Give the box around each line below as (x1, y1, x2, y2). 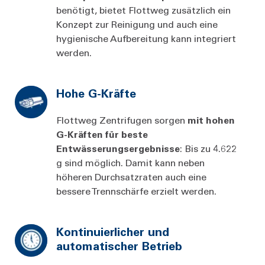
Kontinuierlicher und (56, 223, 169, 239)
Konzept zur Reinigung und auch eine (56, 17, 218, 30)
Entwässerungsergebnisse (56, 141, 180, 154)
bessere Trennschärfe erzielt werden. (56, 184, 219, 197)
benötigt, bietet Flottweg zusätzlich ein (56, 3, 231, 16)
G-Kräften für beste (56, 127, 148, 140)
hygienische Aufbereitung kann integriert (56, 31, 236, 44)
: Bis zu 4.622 (180, 141, 237, 154)
